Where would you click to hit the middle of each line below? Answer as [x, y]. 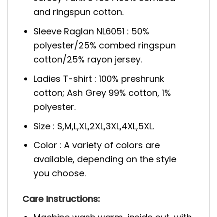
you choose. [60, 173]
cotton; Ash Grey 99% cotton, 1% [102, 93]
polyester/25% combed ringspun [105, 46]
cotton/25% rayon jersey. [88, 60]
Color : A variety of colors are [97, 145]
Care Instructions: [61, 199]
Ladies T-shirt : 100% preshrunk [99, 78]
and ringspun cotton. [79, 12]
